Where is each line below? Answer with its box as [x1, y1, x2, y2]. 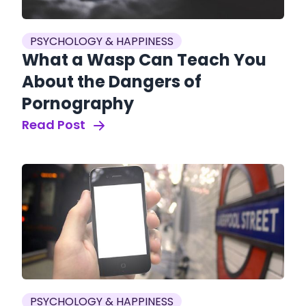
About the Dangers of [22, 70, 201, 94]
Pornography [22, 92, 134, 115]
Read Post [22, 116, 88, 134]
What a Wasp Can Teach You [22, 48, 266, 72]
